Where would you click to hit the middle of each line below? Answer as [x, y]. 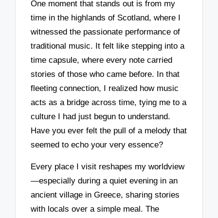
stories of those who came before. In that [105, 74]
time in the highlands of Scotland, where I [106, 18]
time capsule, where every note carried [102, 60]
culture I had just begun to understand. [101, 117]
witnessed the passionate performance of [106, 32]
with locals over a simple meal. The [95, 209]
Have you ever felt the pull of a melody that [109, 131]
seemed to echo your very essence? [97, 145]
